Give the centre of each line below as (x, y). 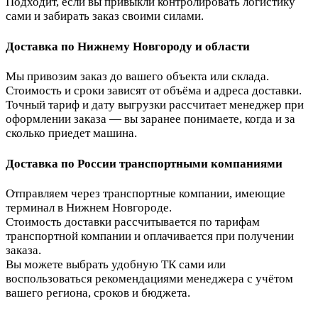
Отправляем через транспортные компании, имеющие (146, 194)
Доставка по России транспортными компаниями (144, 163)
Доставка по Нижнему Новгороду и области (128, 46)
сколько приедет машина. (71, 133)
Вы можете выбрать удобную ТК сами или (116, 265)
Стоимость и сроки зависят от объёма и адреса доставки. (154, 91)
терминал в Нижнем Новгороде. (89, 208)
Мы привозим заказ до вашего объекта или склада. (137, 77)
